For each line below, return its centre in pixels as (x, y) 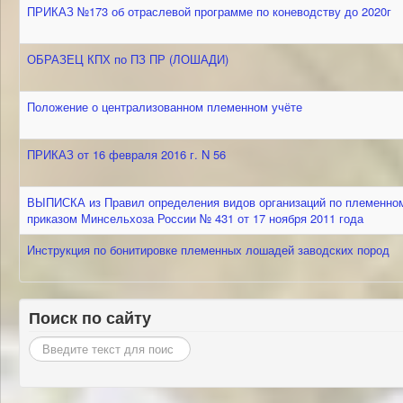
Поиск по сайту (90, 318)
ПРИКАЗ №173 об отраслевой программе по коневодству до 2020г (209, 11)
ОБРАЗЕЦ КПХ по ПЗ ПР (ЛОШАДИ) (128, 59)
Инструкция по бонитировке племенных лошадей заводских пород (208, 250)
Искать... (53, 344)
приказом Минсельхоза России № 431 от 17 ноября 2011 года (195, 218)
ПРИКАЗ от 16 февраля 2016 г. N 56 (126, 154)
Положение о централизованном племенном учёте (165, 107)
